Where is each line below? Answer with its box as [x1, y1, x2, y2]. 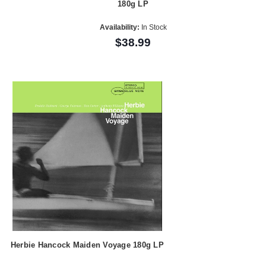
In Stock [139, 23, 167, 32]
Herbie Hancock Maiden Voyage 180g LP [10, 240, 164, 249]
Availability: [99, 23, 140, 32]
